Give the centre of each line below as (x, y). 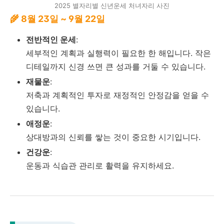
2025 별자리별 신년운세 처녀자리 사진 (112, 6)
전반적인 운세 (51, 39)
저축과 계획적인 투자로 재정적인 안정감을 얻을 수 (117, 95)
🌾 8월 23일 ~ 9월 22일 (57, 18)
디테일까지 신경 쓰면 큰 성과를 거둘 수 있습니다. (116, 66)
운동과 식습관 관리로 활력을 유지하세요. (100, 165)
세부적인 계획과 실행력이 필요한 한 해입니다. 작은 (118, 53)
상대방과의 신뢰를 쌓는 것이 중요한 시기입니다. (113, 137)
